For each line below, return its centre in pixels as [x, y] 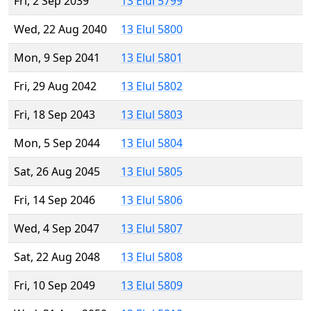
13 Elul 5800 [152, 30]
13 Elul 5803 [152, 115]
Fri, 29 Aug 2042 [55, 86]
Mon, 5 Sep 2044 [57, 143]
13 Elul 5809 [152, 286]
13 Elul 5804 [152, 143]
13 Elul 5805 [152, 172]
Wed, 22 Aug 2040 [60, 30]
